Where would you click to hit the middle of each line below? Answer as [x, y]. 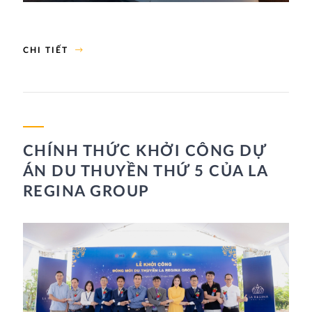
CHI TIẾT [45, 50]
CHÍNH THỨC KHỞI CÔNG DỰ [145, 151]
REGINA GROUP [86, 192]
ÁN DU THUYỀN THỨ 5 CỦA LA [145, 172]
